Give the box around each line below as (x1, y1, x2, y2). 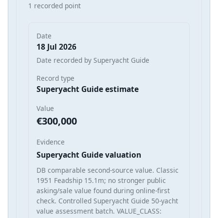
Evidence (36, 137, 65, 146)
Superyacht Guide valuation (36, 149, 141, 160)
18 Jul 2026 (36, 41, 76, 52)
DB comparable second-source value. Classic (36, 165, 179, 175)
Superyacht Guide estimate (36, 83, 139, 94)
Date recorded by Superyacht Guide (36, 55, 149, 65)
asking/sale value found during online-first (36, 185, 170, 195)
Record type (36, 73, 74, 83)
